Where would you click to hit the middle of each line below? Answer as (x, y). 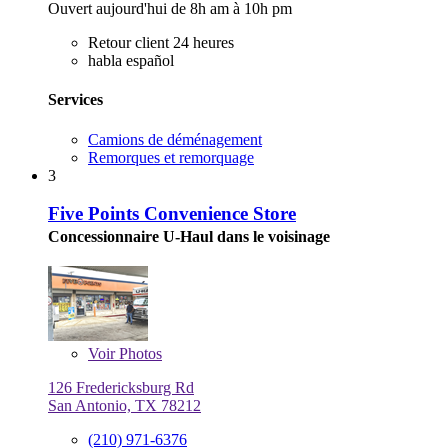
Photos (138, 354)
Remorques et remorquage (171, 157)
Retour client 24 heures (161, 43)
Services (75, 100)
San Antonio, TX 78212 (124, 406)
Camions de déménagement (175, 139)
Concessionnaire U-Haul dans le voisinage (189, 237)
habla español (131, 61)
